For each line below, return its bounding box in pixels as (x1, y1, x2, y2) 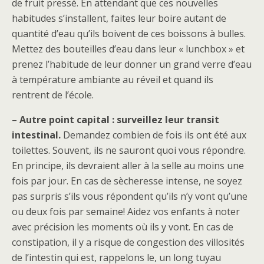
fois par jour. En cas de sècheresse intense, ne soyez (12, 174, 242, 187)
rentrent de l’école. (12, 88, 94, 101)
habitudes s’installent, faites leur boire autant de (12, 12, 226, 25)
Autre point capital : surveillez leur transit (19, 113, 219, 126)
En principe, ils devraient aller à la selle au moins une (12, 159, 244, 172)
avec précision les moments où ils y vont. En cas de (12, 220, 233, 233)
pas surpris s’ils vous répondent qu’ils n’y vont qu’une (12, 190, 247, 203)
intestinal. (12, 128, 61, 141)
